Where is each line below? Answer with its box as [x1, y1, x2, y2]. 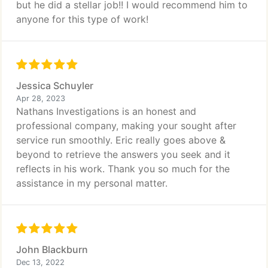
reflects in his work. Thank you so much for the [16, 163, 230, 175]
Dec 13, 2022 [16, 258, 65, 267]
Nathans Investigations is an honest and [16, 105, 196, 117]
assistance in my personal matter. [16, 177, 167, 189]
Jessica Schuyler [16, 80, 93, 92]
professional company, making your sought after [16, 120, 236, 132]
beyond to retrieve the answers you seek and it [16, 148, 230, 160]
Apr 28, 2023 [16, 94, 65, 103]
